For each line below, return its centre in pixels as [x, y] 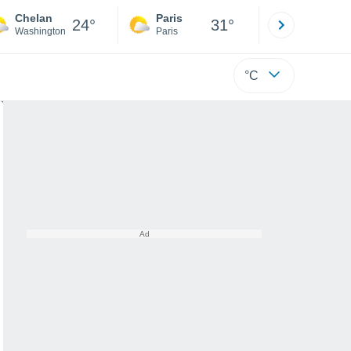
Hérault [313, 31]
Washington [40, 31]
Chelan [34, 18]
